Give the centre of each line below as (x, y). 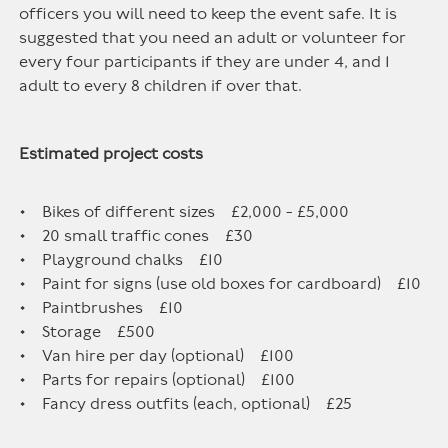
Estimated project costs (111, 154)
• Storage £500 (87, 332)
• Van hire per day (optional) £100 (157, 356)
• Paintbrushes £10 (101, 308)
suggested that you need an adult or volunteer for (213, 38)
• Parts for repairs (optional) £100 (157, 380)
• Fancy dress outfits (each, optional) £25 (186, 404)
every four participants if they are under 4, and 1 (205, 62)
